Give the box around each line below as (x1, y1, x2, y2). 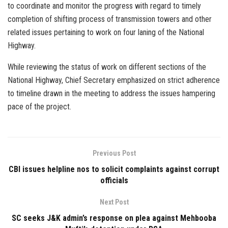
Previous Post (92, 149, 136, 158)
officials (100, 176, 128, 186)
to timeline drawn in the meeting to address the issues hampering (8, 89, 215, 99)
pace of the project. (8, 102, 71, 112)
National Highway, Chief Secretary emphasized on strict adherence (8, 75, 220, 85)
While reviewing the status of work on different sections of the (8, 62, 206, 72)
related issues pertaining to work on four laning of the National (8, 27, 204, 38)
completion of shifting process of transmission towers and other (8, 14, 212, 24)
